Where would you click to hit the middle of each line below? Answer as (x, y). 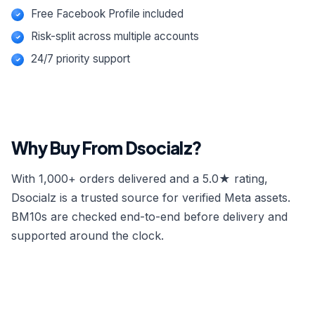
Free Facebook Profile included (107, 14)
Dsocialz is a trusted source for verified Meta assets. (151, 198)
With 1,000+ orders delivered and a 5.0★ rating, (140, 179)
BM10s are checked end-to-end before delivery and (149, 217)
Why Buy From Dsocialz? (107, 148)
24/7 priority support (81, 59)
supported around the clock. (88, 236)
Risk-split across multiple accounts (115, 36)
